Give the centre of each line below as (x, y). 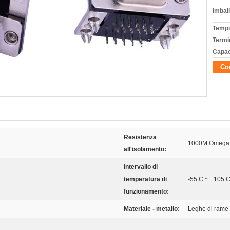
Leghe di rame (208, 209)
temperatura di (145, 179)
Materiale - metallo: (152, 209)
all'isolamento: (145, 149)
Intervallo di (141, 167)
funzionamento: (146, 191)
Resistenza (140, 137)
